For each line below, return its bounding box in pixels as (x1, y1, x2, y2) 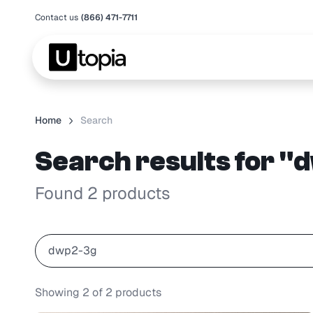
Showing (34, 285, 82, 300)
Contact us (34, 12, 78, 23)
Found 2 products (34, 182, 170, 205)
